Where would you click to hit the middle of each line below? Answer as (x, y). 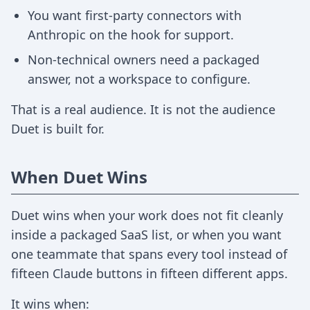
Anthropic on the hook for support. (131, 35)
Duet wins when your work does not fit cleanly (147, 215)
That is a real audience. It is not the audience (143, 109)
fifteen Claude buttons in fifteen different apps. (149, 273)
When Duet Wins (79, 177)
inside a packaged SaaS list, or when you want (146, 235)
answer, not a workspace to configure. (139, 79)
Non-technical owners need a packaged (144, 60)
